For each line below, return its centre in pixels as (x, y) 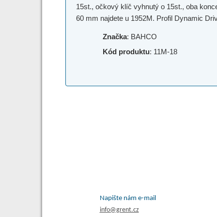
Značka (115, 36)
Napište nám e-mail (128, 198)
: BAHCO (142, 36)
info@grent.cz (119, 210)
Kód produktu (126, 51)
